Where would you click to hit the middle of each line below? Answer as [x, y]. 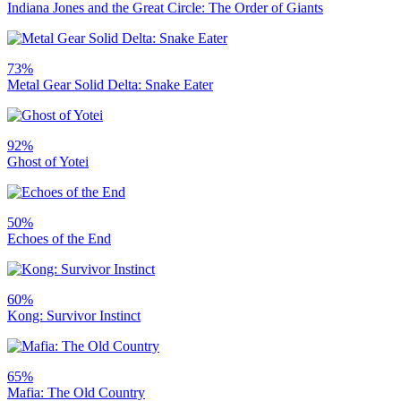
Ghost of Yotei [48, 161]
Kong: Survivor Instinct [74, 315]
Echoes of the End [59, 238]
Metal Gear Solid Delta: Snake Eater [110, 84]
